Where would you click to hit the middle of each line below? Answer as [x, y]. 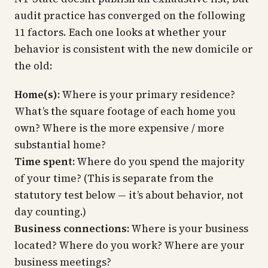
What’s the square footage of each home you [125, 111]
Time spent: [45, 162]
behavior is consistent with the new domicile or [134, 49]
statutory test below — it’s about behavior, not [129, 195]
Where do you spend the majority [160, 162]
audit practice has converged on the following [130, 16]
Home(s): [37, 95]
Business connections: [72, 229]
